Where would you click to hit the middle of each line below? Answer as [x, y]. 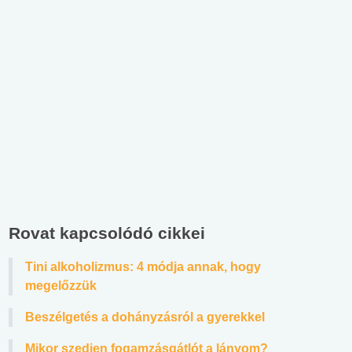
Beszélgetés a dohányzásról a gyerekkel [145, 317]
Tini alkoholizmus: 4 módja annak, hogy [143, 266]
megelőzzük [61, 285]
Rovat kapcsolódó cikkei [107, 233]
